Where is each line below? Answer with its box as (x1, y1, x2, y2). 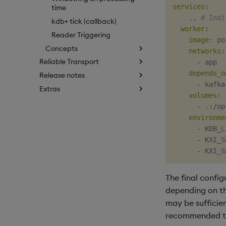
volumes (189, 91, 217, 99)
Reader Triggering (51, 30, 110, 39)
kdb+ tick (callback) (51, 17, 117, 26)
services (173, 2, 205, 11)
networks (189, 46, 221, 55)
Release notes (39, 71, 85, 80)
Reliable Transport (39, 57, 99, 67)
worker (181, 24, 205, 33)
